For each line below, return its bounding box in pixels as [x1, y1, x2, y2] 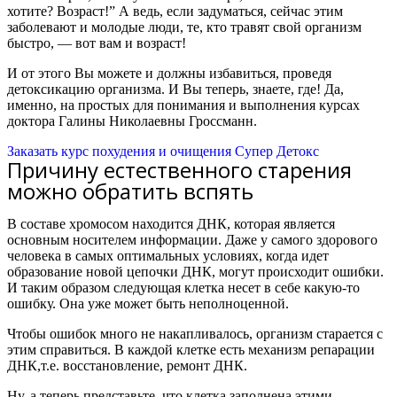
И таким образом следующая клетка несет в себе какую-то [7, 280, 360, 295]
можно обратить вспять [7, 176, 253, 206]
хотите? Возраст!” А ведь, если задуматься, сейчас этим [7, 4, 343, 19]
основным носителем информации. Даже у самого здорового [7, 232, 378, 247]
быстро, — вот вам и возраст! [7, 35, 186, 51]
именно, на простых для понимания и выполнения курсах [7, 97, 360, 113]
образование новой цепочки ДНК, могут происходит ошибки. [7, 264, 384, 279]
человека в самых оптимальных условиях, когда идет [7, 248, 329, 263]
